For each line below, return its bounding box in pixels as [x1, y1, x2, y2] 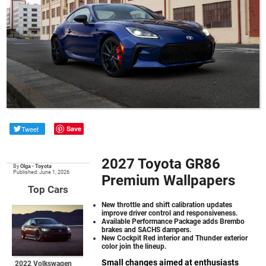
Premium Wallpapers [102, 172, 236, 189]
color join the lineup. [102, 242, 167, 251]
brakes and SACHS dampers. [102, 225, 192, 234]
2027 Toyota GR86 [102, 155, 221, 172]
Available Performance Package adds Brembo [102, 217, 245, 226]
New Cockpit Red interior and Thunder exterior [102, 233, 248, 242]
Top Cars [28, 183, 69, 195]
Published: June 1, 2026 [13, 169, 70, 175]
